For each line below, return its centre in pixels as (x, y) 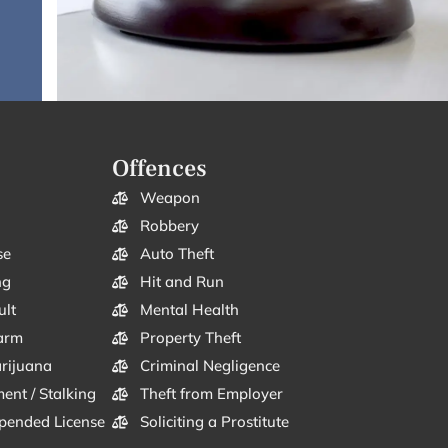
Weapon (169, 197)
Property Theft (190, 337)
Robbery (169, 225)
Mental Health (189, 309)
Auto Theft (176, 253)
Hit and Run (181, 281)
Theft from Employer (211, 393)
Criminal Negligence (209, 365)
